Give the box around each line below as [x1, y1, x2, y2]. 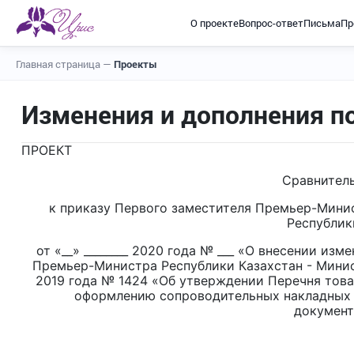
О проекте [190, 15, 239, 30]
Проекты [114, 57, 157, 71]
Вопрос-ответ [238, 15, 303, 30]
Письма [303, 15, 341, 30]
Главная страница [16, 57, 103, 71]
